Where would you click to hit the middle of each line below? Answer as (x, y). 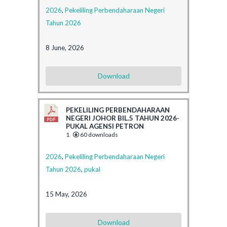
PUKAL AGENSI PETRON (105, 126)
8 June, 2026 (65, 47)
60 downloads (99, 134)
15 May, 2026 (66, 194)
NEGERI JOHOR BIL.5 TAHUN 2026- (123, 118)
